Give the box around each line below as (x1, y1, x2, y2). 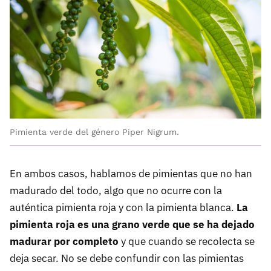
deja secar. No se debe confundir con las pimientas (10, 252, 244, 266)
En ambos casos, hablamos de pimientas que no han (10, 167, 252, 181)
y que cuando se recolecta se (119, 235, 255, 249)
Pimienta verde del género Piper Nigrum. (10, 127, 179, 137)
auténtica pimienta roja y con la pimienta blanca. (10, 201, 237, 215)
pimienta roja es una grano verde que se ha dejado (10, 218, 255, 232)
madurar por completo (10, 235, 119, 249)
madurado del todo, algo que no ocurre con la (10, 184, 222, 198)
